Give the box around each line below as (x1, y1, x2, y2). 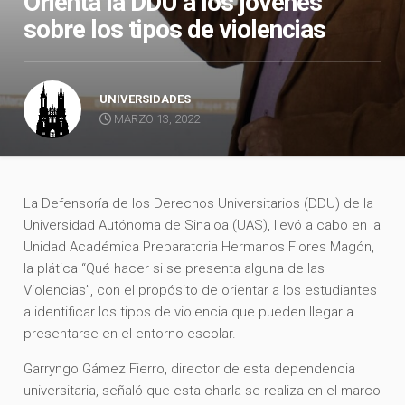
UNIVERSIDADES (99, 91, 192, 106)
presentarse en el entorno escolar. (24, 325, 237, 342)
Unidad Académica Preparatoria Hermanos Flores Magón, (24, 238, 375, 255)
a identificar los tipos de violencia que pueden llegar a (24, 303, 354, 320)
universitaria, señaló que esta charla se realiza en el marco (24, 381, 381, 399)
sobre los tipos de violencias (24, 14, 326, 44)
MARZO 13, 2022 (111, 111, 201, 126)
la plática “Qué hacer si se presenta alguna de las (24, 259, 325, 277)
